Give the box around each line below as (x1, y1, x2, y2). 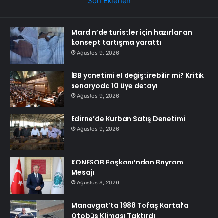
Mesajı (71, 167, 94, 177)
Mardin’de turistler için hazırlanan (71, 27, 192, 37)
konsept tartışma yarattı (71, 37, 161, 47)
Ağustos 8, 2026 (77, 179, 119, 186)
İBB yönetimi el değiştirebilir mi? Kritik (71, 70, 204, 80)
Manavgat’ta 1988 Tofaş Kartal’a (71, 200, 189, 210)
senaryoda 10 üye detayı (71, 80, 158, 91)
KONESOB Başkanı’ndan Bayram (71, 157, 183, 167)
